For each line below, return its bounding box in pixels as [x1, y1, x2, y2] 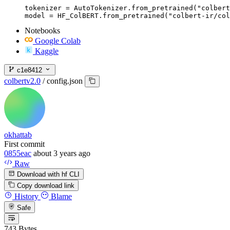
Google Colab [35, 36, 81, 45]
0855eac [4, 148, 31, 158]
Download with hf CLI [15, 170, 80, 178]
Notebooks [25, 26, 60, 35]
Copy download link [17, 182, 75, 190]
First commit [4, 139, 45, 148]
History [12, 192, 39, 201]
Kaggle [35, 46, 59, 55]
